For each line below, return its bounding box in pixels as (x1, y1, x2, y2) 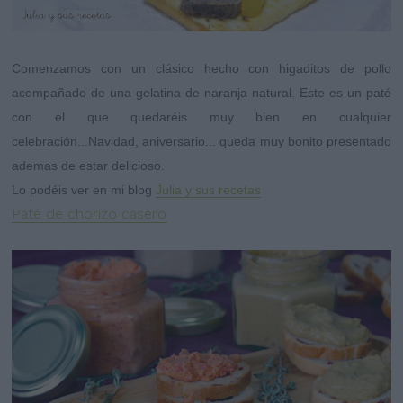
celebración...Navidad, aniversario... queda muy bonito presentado (12, 133, 391, 148)
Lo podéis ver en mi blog (12, 182, 157, 197)
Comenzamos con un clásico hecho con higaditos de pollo (12, 60, 391, 76)
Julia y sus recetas (156, 182, 262, 197)
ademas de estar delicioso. (12, 157, 166, 173)
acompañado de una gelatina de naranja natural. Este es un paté (12, 85, 391, 100)
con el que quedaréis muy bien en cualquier (12, 109, 391, 124)
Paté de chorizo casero (12, 204, 167, 222)
